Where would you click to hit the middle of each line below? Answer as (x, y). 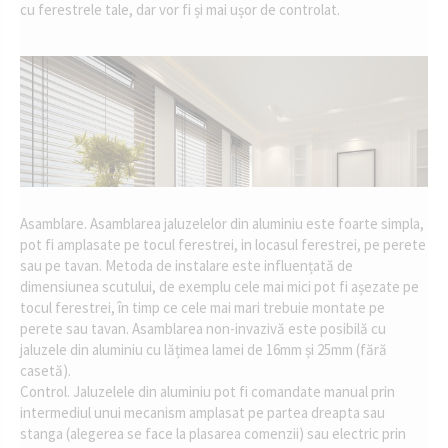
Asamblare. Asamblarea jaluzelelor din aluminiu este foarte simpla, (222, 223)
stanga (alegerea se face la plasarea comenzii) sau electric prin (213, 433)
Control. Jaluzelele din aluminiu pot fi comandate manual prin (207, 391)
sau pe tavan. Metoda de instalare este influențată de (186, 265)
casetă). (45, 370)
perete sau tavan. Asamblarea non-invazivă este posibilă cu (203, 328)
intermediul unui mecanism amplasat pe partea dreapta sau (202, 412)
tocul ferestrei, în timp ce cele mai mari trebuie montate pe (202, 307)
